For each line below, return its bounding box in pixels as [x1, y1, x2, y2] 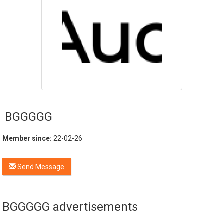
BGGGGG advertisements [2, 200, 138, 214]
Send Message [16, 163, 64, 171]
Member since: [2, 134, 52, 142]
